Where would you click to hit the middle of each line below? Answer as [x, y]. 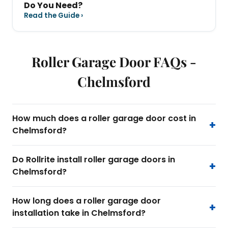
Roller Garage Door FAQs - [114, 62]
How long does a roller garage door [87, 201]
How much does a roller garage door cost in [104, 119]
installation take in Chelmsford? [79, 213]
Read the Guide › [53, 16]
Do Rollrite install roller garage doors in [94, 160]
